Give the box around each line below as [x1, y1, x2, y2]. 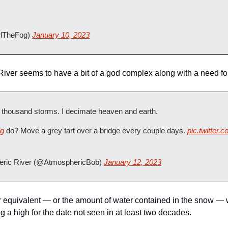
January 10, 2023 [32, 31, 90, 39]
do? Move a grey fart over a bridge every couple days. [4, 126, 187, 135]
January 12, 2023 [104, 158, 161, 166]
